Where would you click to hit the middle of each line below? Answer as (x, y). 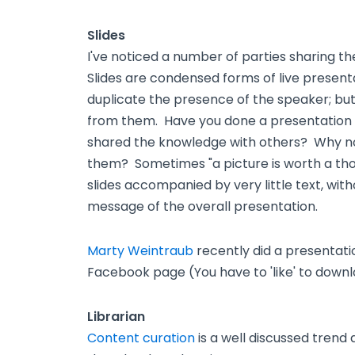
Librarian (116, 316)
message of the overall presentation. (202, 207)
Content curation (141, 338)
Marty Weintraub (140, 251)
